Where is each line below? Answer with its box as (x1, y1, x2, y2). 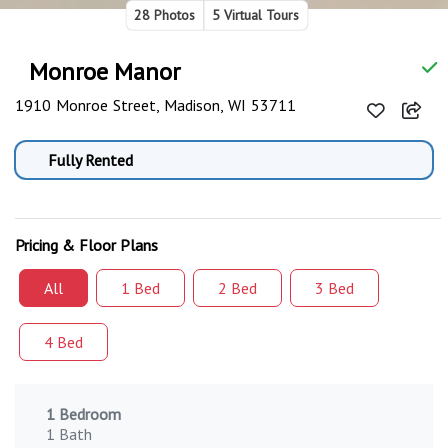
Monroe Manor (29, 56, 181, 88)
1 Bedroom (46, 404, 121, 425)
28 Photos (134, 6, 195, 25)
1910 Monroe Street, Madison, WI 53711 (15, 95, 296, 116)
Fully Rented (48, 150, 134, 171)
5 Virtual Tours (212, 6, 299, 25)
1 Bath (46, 424, 92, 445)
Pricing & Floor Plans (15, 235, 158, 256)
